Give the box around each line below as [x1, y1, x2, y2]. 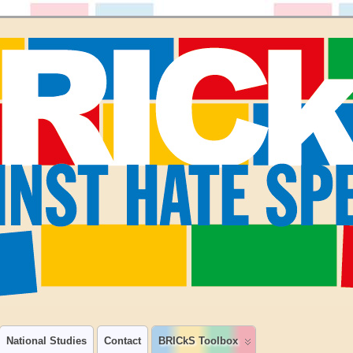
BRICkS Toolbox [158, 335, 238, 347]
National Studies [6, 335, 87, 347]
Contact [104, 335, 141, 347]
